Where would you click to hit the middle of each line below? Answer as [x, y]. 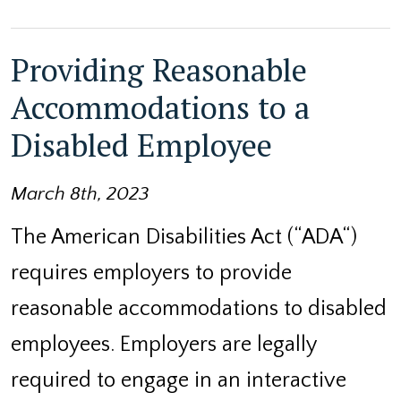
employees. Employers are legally [163, 344]
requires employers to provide [151, 273]
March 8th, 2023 [80, 194]
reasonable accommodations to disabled [199, 308]
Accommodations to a [160, 107]
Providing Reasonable [159, 69]
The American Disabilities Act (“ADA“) [184, 237]
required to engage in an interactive [179, 380]
